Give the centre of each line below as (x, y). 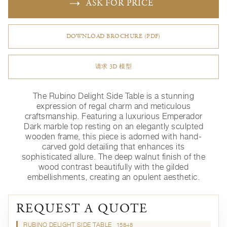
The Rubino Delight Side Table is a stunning (113, 96)
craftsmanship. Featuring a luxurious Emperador (113, 116)
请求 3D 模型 (113, 67)
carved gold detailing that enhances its (113, 147)
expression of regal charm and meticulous (113, 106)
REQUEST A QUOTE (82, 210)
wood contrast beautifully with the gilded (113, 167)
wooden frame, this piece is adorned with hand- (113, 137)
